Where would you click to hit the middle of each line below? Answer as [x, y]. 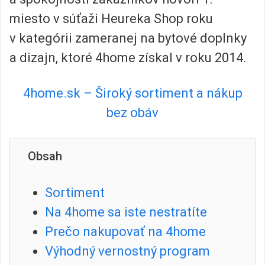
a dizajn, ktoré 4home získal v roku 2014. [128, 58]
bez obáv [132, 112]
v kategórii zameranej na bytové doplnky [128, 38]
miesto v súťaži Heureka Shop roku [111, 19]
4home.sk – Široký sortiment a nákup [132, 93]
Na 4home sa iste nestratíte [126, 212]
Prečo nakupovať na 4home [125, 232]
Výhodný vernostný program [127, 251]
